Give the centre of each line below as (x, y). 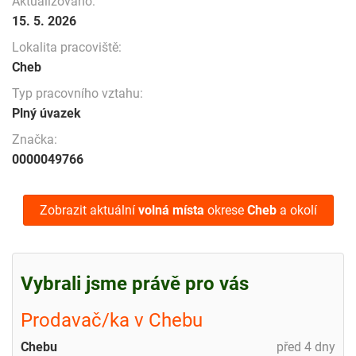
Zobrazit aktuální (89, 210)
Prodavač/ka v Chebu (112, 320)
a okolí (296, 210)
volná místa (171, 210)
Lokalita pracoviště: (67, 47)
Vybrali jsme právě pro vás (135, 283)
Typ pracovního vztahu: (77, 93)
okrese (225, 210)
